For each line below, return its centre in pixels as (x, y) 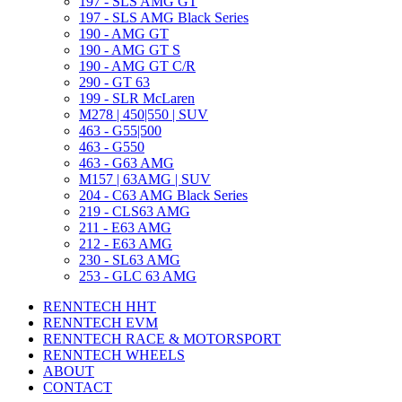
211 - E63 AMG (125, 227)
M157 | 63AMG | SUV (145, 179)
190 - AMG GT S (130, 49)
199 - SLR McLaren (137, 98)
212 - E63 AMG (126, 243)
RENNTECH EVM (100, 322)
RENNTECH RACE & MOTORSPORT (162, 338)
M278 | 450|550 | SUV (144, 114)
